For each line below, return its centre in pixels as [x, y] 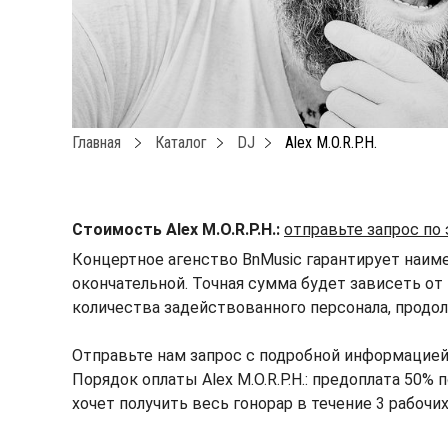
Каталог [181, 143]
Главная [96, 143]
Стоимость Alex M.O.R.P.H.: [176, 230]
